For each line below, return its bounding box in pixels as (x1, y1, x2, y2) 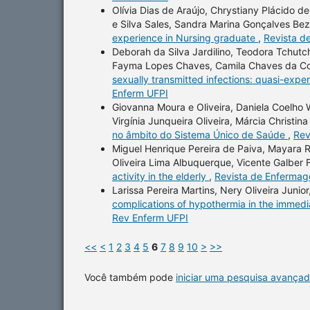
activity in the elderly (112, 170, 209, 182)
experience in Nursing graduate (112, 31, 258, 44)
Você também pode (84, 271, 176, 283)
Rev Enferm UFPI (112, 211, 188, 224)
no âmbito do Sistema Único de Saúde (112, 128, 288, 140)
